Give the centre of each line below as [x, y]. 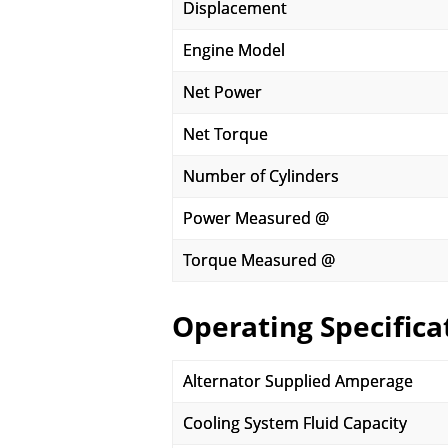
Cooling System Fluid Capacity [295, 423]
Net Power [222, 92]
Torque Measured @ [259, 260]
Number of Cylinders [261, 176]
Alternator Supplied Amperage [298, 381]
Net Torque [225, 134]
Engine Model [234, 50]
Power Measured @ [256, 218]
